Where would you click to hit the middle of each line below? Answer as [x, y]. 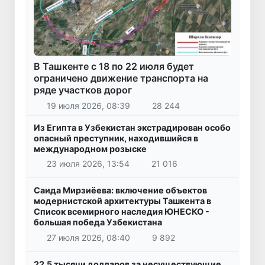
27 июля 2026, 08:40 [88, 238]
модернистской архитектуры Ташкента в [122, 201]
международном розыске [90, 148]
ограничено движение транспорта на [121, 78]
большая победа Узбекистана [98, 222]
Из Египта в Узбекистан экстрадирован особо [132, 127]
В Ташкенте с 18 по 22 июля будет [114, 67]
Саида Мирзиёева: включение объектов [120, 190]
